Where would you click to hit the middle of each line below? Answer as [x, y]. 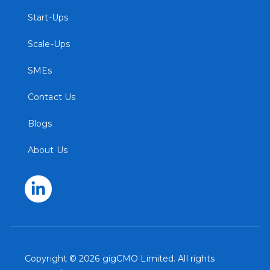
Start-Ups [48, 17]
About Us [48, 150]
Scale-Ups [49, 44]
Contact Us [52, 97]
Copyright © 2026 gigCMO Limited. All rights [120, 258]
